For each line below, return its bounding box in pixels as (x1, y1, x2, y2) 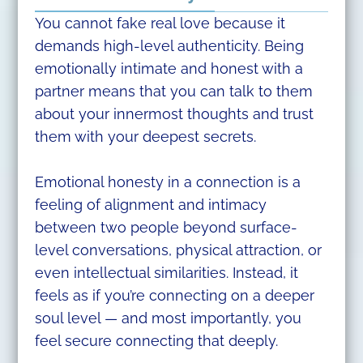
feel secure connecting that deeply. (34, 332, 278, 350)
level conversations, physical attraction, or (34, 241, 322, 259)
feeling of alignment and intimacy (34, 196, 267, 214)
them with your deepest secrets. (34, 127, 256, 145)
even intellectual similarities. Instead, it (34, 264, 298, 282)
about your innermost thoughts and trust (34, 105, 314, 122)
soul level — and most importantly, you (34, 310, 301, 327)
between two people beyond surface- (34, 219, 297, 237)
